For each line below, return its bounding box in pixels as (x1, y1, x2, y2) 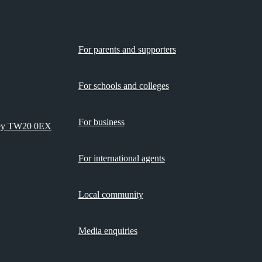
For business (78, 117, 125, 127)
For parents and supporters (78, 44, 176, 55)
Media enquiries (78, 226, 137, 236)
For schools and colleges (78, 81, 169, 91)
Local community (78, 189, 143, 200)
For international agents (78, 153, 165, 164)
